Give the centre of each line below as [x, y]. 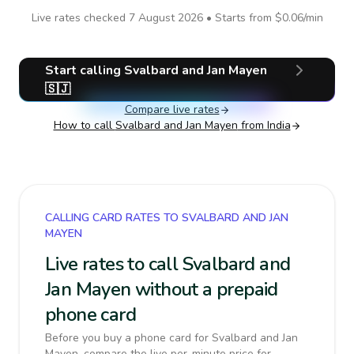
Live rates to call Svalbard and [168, 264]
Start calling [85, 70]
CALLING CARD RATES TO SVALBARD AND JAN [167, 218]
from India [264, 125]
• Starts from [239, 18]
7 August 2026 [166, 18]
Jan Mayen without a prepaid [162, 289]
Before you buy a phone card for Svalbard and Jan [171, 338]
